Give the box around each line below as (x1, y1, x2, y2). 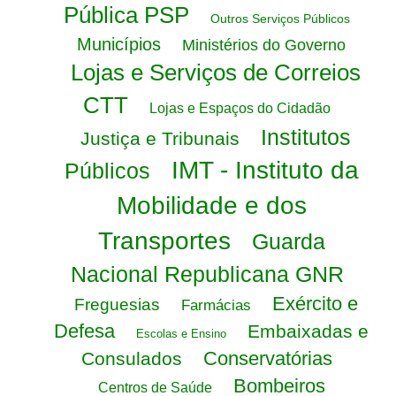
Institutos (261, 125, 351, 149)
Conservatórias (203, 347, 332, 369)
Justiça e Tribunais (80, 128, 240, 148)
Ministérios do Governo (182, 36, 346, 54)
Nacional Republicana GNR (70, 262, 344, 286)
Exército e (271, 293, 358, 315)
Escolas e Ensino (136, 327, 226, 340)
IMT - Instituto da (171, 156, 359, 184)
